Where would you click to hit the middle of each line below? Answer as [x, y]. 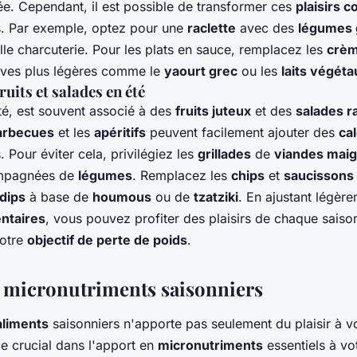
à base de [59, 197]
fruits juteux [213, 111]
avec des [267, 28]
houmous [122, 197]
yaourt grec [201, 71]
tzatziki [216, 197]
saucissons [319, 176]
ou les [259, 71]
